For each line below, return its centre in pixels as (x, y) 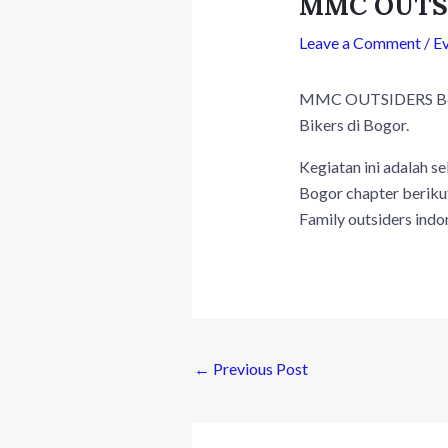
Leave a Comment (359, 43)
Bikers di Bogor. (353, 125)
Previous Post (259, 368)
